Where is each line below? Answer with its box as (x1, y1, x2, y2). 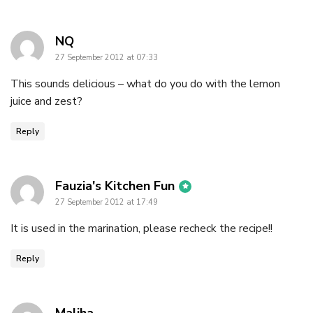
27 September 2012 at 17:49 (55, 197, 158, 208)
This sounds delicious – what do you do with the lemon (10, 76, 280, 92)
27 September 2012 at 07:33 (55, 52, 158, 64)
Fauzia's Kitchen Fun (55, 177, 175, 195)
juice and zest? (10, 94, 82, 110)
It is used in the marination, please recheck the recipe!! (10, 221, 272, 237)
